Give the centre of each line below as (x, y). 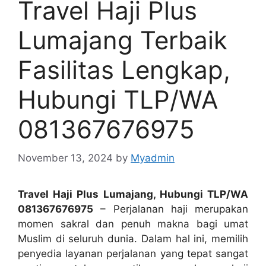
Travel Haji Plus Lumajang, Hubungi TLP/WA (133, 194)
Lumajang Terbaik (123, 40)
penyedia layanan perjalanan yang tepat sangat (133, 254)
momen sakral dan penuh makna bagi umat (133, 224)
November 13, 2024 (65, 158)
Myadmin (153, 158)
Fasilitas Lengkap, (124, 69)
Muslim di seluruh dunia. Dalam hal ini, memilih (133, 239)
